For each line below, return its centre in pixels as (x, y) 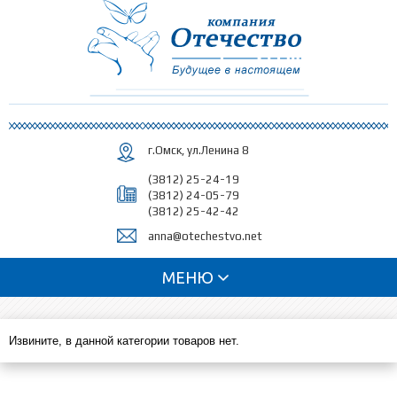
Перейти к (173, 9)
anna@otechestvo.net (205, 236)
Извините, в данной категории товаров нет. (124, 341)
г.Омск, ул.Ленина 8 (198, 150)
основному (175, 26)
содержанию (180, 43)
